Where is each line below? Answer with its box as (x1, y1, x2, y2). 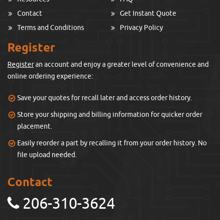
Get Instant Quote (120, 9, 176, 18)
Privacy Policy (120, 23, 163, 32)
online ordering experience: (7, 72, 93, 81)
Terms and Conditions (17, 23, 84, 32)
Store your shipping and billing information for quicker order (17, 110, 202, 119)
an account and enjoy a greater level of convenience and (34, 60, 209, 69)
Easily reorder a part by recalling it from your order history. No (17, 138, 207, 147)
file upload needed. (17, 150, 77, 159)
